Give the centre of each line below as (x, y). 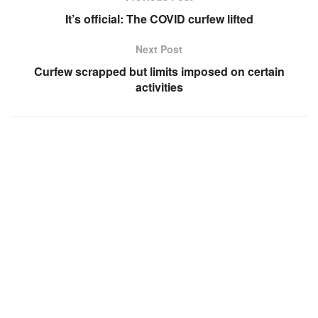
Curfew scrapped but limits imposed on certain (159, 71)
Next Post (159, 49)
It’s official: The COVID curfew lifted (159, 18)
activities (159, 87)
